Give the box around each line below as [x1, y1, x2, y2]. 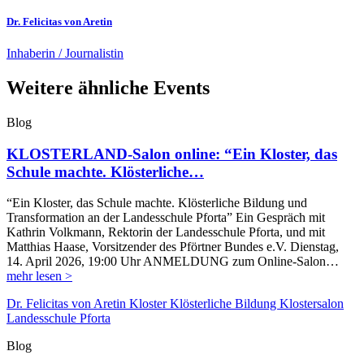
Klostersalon [279, 297, 344, 311]
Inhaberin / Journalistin [6, 46, 123, 61]
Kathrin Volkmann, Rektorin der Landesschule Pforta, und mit [6, 225, 325, 240]
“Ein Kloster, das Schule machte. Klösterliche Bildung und [6, 196, 307, 210]
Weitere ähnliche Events [6, 76, 210, 98]
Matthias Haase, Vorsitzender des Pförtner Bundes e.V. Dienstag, [6, 240, 339, 254]
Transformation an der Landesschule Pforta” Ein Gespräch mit [6, 210, 325, 225]
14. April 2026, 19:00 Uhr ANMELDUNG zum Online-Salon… [6, 254, 339, 269]
